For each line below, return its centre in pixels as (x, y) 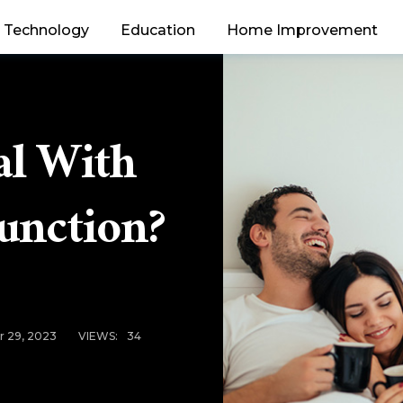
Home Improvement (302, 30)
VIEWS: (98, 336)
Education (158, 30)
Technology (46, 30)
